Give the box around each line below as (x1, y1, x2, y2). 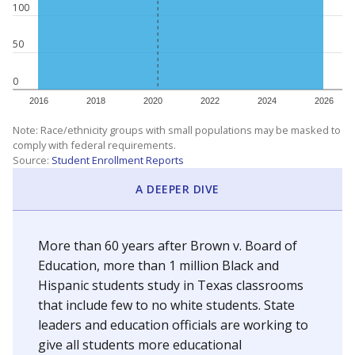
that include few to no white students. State (38, 296, 295, 314)
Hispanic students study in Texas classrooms (38, 277, 303, 294)
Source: (13, 153, 52, 167)
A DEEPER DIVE (136, 181, 219, 197)
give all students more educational (38, 336, 242, 353)
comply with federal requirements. (13, 138, 176, 152)
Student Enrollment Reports (52, 153, 184, 167)
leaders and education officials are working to (38, 316, 308, 334)
